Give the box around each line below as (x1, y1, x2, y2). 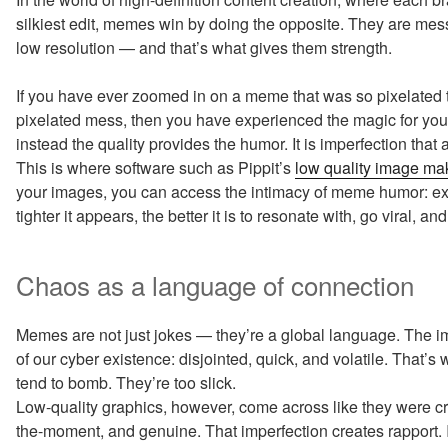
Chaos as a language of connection (16, 266, 414, 304)
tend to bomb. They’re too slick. (16, 370, 236, 394)
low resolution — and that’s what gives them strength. (16, 36, 392, 60)
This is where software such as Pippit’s (16, 156, 295, 180)
